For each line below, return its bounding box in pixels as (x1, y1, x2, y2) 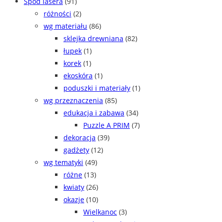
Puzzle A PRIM (83, 120, 130, 130)
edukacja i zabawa (63, 108, 124, 118)
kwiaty (63, 182, 84, 192)
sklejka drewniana (63, 34, 123, 44)
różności (44, 9, 71, 19)
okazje (63, 195, 84, 205)
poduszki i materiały (63, 83, 130, 93)
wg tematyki (44, 158, 83, 167)
